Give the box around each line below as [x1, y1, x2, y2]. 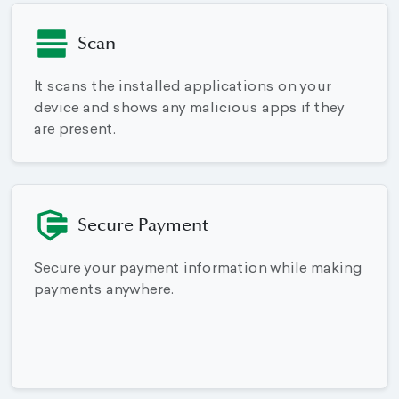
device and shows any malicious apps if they [33, 102, 344, 117]
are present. [33, 123, 115, 138]
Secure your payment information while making [33, 262, 362, 277]
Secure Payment [77, 217, 208, 234]
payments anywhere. [33, 283, 173, 298]
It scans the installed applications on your [33, 80, 330, 95]
